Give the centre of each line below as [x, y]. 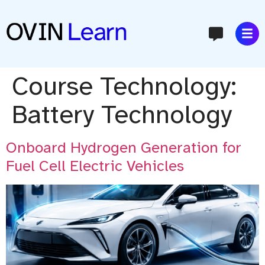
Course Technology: [124, 86]
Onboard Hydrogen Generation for [124, 147]
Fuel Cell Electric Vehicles [95, 166]
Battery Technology [122, 114]
